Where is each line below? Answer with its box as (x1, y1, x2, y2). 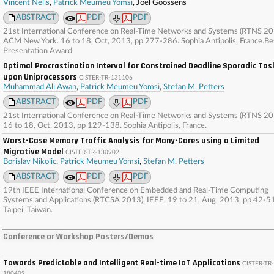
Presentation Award (3, 47, 72, 55)
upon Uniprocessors (3, 72, 77, 83)
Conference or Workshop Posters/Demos (3, 231, 154, 242)
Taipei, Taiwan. (3, 206, 53, 214)
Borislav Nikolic (3, 158, 56, 166)
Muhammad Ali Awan (3, 83, 76, 91)
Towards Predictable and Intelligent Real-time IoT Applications (3, 257, 240, 268)
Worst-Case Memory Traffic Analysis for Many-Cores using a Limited (3, 135, 259, 146)
